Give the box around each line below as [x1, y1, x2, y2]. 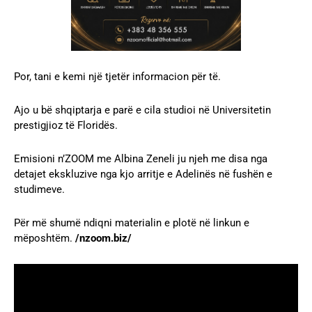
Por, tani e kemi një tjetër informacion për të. [14, 70, 221, 83]
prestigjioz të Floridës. [14, 118, 118, 132]
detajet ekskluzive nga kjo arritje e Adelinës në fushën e [14, 167, 272, 180]
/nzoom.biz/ [72, 231, 132, 244]
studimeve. [14, 182, 65, 196]
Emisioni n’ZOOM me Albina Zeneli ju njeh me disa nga [14, 152, 267, 165]
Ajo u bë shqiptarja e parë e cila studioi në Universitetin [14, 103, 271, 116]
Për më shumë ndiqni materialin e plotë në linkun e [14, 216, 249, 229]
